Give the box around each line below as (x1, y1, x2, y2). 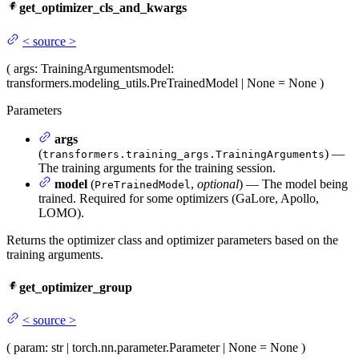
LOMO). (38, 205, 84, 220)
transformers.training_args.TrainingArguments (42, 147, 325, 160)
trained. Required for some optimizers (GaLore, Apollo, (38, 191, 319, 205)
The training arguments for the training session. (38, 160, 276, 175)
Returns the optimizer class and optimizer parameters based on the (6, 232, 338, 247)
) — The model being (239, 176, 348, 191)
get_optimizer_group (19, 280, 132, 294)
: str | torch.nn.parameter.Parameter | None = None (45, 341, 298, 355)
